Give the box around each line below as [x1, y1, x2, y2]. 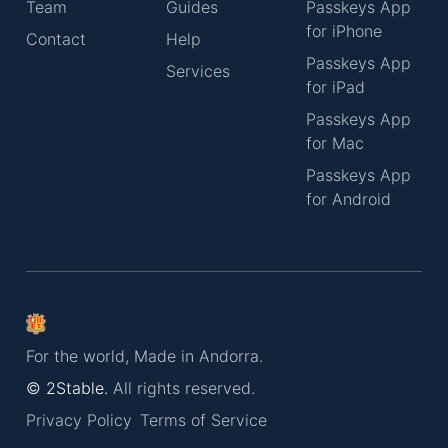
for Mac [306, 133, 364, 153]
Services [166, 61, 230, 81]
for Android [306, 189, 391, 209]
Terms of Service [140, 410, 267, 430]
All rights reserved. [108, 378, 255, 398]
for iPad [306, 77, 365, 97]
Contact [26, 29, 86, 49]
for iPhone [306, 21, 382, 41]
